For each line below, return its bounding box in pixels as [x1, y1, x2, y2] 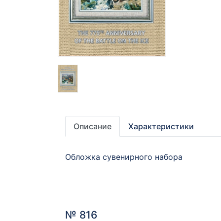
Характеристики [128, 121, 194, 132]
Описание [74, 121, 111, 132]
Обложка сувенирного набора [65, 152, 183, 162]
